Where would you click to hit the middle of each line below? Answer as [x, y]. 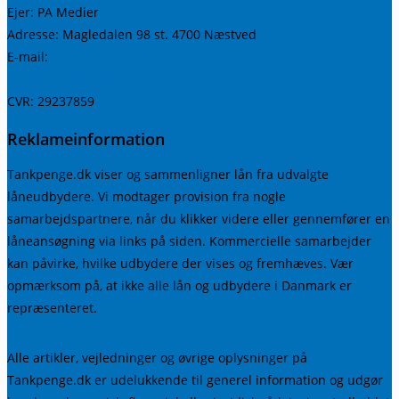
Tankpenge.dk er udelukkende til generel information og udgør [195, 380]
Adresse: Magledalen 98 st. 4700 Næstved [132, 35]
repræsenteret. [52, 308]
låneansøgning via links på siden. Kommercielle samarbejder [189, 241]
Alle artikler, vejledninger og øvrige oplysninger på [157, 358]
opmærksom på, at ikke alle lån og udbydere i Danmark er [179, 286]
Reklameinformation [86, 139]
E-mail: [29, 57]
